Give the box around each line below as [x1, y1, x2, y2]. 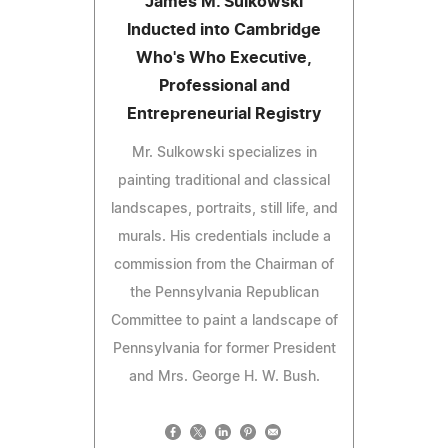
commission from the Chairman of [114, 257, 334, 272]
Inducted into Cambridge [127, 21, 321, 38]
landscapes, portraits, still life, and [110, 201, 338, 216]
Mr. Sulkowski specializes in [131, 145, 317, 160]
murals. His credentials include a [117, 229, 331, 244]
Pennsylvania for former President [112, 341, 336, 356]
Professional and [158, 77, 290, 94]
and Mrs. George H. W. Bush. [128, 369, 320, 384]
